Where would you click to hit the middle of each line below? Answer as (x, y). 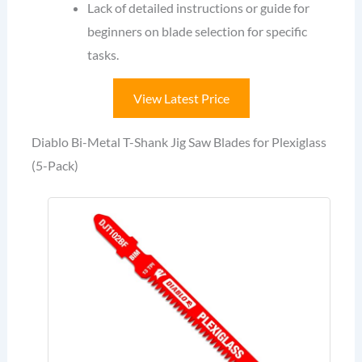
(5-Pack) (55, 166)
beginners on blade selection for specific (198, 32)
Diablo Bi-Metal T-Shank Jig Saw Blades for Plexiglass (179, 142)
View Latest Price (181, 99)
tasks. (103, 55)
